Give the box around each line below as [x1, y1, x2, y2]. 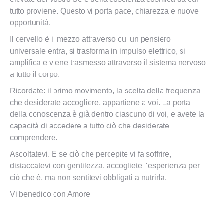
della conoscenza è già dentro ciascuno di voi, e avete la [10, 109, 204, 118]
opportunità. [10, 18, 51, 27]
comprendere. [10, 133, 57, 142]
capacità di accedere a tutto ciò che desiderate [10, 121, 169, 130]
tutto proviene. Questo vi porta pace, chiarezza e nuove [10, 6, 199, 15]
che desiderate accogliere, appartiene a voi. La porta [10, 98, 190, 107]
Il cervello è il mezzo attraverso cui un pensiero [10, 35, 171, 43]
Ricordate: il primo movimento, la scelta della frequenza [10, 86, 200, 95]
